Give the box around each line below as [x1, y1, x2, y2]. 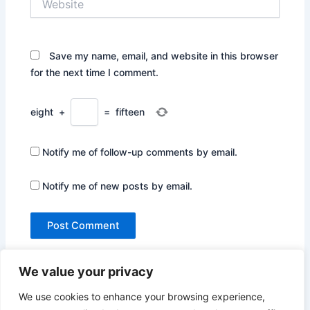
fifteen [116, 106, 145, 118]
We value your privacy [19, 264, 154, 279]
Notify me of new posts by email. [42, 180, 193, 192]
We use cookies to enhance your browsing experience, [19, 291, 265, 302]
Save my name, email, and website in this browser [49, 49, 279, 62]
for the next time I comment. [30, 66, 159, 78]
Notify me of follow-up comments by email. [42, 145, 238, 158]
